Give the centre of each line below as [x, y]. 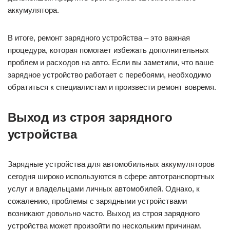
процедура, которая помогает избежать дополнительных [108, 50]
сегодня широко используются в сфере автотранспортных [111, 177]
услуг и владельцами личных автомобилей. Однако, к [104, 189]
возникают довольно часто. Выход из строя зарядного [104, 214]
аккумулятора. [33, 10]
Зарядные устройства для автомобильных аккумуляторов [111, 164]
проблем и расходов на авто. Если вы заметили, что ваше [111, 63]
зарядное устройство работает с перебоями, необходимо [109, 75]
